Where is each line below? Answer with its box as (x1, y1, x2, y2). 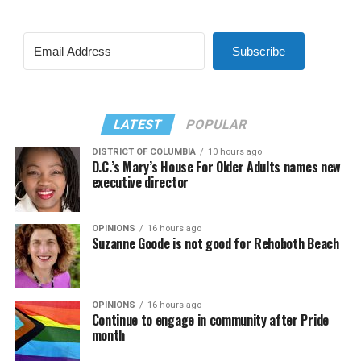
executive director (91, 172, 189, 192)
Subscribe (231, 44, 285, 58)
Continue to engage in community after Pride (91, 310, 329, 330)
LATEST (112, 117, 165, 132)
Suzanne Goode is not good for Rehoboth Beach (91, 234, 339, 253)
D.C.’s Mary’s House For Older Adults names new (91, 157, 341, 176)
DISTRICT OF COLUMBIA (91, 147, 196, 157)
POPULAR (185, 117, 250, 132)
